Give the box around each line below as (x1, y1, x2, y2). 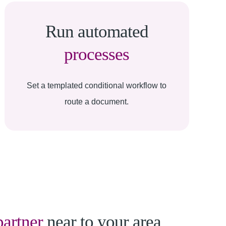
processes (64, 44, 130, 64)
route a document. (65, 97, 129, 106)
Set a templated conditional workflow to (27, 81, 167, 90)
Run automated (45, 22, 148, 41)
